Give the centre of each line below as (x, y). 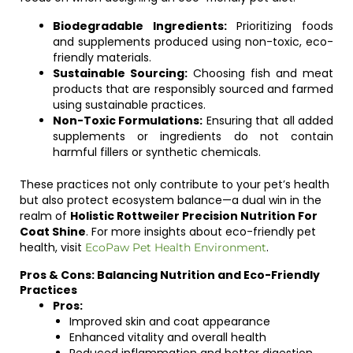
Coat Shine (53, 232)
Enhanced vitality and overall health (168, 337)
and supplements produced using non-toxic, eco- (193, 42)
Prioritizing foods (280, 26)
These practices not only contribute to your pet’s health (175, 184)
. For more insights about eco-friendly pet (201, 232)
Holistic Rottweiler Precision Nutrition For (194, 216)
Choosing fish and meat (260, 73)
